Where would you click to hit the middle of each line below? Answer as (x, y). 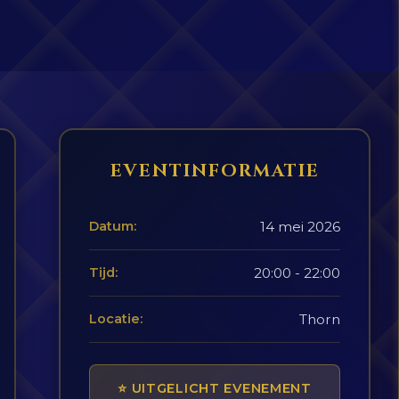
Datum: (113, 226)
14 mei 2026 (300, 227)
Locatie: (116, 319)
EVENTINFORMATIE (215, 171)
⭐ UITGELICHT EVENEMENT (215, 388)
